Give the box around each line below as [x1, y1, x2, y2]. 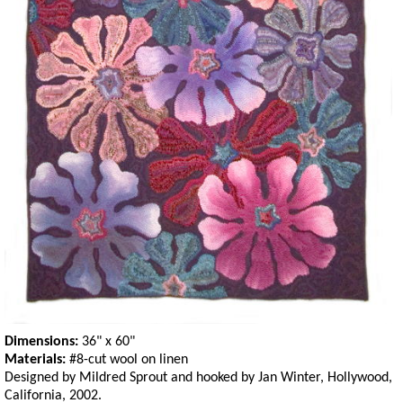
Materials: [4, 352, 69, 367]
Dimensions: [4, 334, 82, 349]
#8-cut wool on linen [69, 352, 188, 367]
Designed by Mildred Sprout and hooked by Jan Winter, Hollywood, [4, 370, 392, 385]
